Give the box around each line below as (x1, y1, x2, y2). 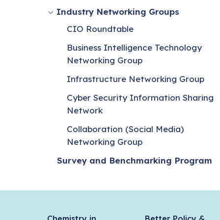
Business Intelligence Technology (67, 42, 202, 53)
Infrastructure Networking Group (67, 73, 204, 84)
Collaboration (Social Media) (67, 123, 184, 134)
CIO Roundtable (67, 23, 134, 34)
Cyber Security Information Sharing (67, 92, 214, 103)
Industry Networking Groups (56, 6, 179, 17)
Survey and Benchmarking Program (57, 155, 212, 165)
